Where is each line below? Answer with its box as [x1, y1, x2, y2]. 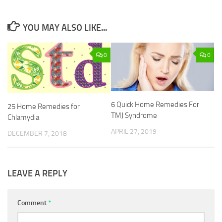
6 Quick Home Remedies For [111, 100, 199, 109]
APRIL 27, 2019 [111, 127, 157, 136]
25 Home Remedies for [7, 102, 80, 111]
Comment [17, 199, 48, 208]
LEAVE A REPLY [7, 168, 67, 179]
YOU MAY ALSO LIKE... [22, 22, 107, 33]
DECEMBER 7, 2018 [7, 129, 67, 138]
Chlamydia [7, 112, 39, 122]
